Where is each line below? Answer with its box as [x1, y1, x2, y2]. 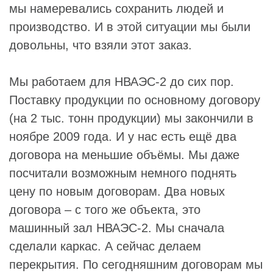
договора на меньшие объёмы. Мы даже [9, 147, 239, 161]
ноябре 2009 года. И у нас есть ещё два [9, 129, 236, 143]
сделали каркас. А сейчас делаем [9, 239, 201, 253]
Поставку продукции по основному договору [9, 93, 260, 107]
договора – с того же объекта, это [9, 202, 200, 216]
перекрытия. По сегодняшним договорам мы [9, 257, 263, 271]
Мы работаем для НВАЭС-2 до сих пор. [9, 74, 234, 88]
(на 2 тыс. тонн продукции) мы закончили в [9, 111, 253, 125]
